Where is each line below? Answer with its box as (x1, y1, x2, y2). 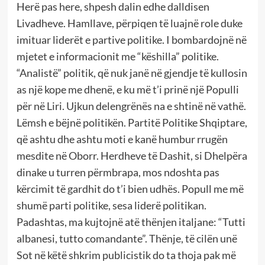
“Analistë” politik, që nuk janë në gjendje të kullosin (16, 66, 247, 79)
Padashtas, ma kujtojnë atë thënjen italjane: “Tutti (16, 215, 245, 228)
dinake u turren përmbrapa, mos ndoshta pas (16, 165, 219, 179)
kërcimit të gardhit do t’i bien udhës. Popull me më (16, 182, 244, 195)
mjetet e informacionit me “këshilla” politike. (16, 49, 219, 63)
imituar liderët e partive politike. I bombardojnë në (16, 33, 247, 46)
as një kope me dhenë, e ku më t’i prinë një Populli (16, 82, 239, 96)
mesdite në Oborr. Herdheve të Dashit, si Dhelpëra (16, 148, 247, 162)
